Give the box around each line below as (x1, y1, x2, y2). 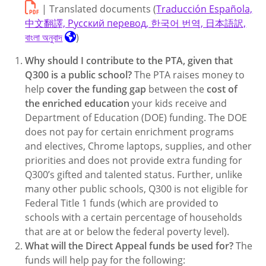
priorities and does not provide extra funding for (25, 154, 243, 167)
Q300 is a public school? (25, 68, 132, 81)
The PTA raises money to (132, 68, 245, 81)
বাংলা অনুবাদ (25, 31, 63, 44)
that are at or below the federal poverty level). (25, 225, 230, 238)
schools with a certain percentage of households (25, 211, 243, 224)
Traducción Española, (156, 2, 253, 15)
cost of (207, 83, 238, 96)
